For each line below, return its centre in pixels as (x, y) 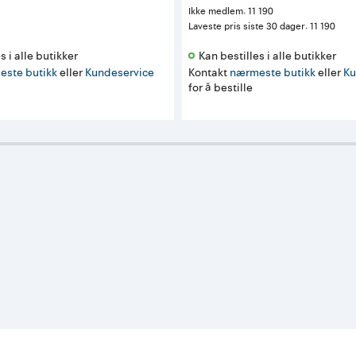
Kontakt (209, 72)
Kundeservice (120, 72)
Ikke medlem (216, 11)
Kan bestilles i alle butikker (269, 56)
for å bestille (221, 87)
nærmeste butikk (273, 72)
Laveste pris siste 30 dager (247, 26)
